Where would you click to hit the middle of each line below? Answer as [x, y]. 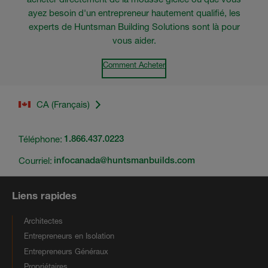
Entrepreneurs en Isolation [69, 236]
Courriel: [35, 160]
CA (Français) [63, 105]
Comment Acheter [134, 64]
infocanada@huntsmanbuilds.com [124, 160]
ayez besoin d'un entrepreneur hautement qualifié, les [134, 13]
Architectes [43, 221]
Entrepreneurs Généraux [66, 251]
